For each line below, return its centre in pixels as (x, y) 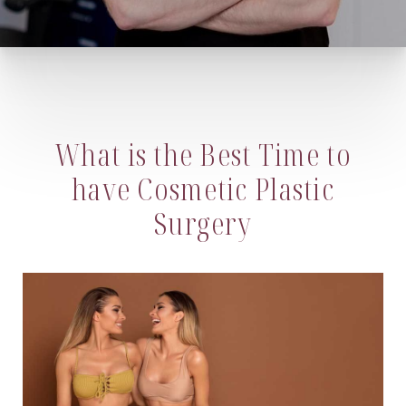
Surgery (203, 223)
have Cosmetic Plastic (203, 189)
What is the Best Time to (203, 155)
